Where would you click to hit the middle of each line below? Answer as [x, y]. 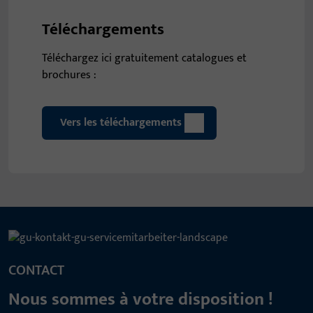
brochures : [69, 75]
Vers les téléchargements [121, 123]
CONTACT [36, 270]
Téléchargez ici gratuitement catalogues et [144, 59]
